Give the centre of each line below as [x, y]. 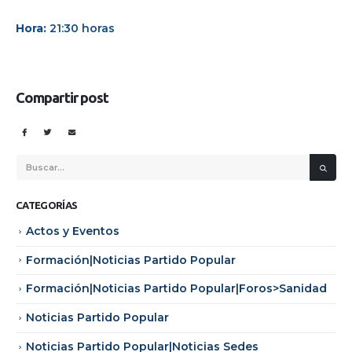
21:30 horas [82, 28]
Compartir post [62, 98]
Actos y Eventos [73, 231]
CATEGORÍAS [47, 205]
